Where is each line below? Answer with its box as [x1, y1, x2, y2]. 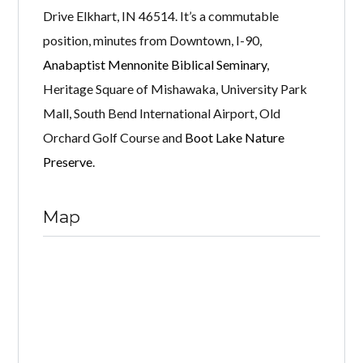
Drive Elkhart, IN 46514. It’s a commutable [43, 7, 280, 23]
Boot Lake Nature [185, 129, 285, 145]
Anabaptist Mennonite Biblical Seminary [43, 56, 267, 72]
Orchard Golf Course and [43, 129, 186, 145]
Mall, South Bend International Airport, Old [43, 105, 281, 121]
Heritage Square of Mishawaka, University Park [43, 80, 308, 96]
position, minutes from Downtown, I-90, [43, 32, 263, 48]
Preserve [43, 153, 93, 169]
